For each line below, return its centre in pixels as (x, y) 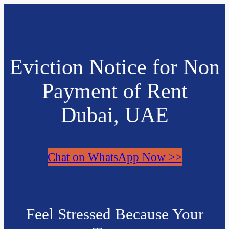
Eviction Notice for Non (114, 67)
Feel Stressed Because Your (114, 214)
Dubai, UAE (114, 115)
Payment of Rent (114, 91)
